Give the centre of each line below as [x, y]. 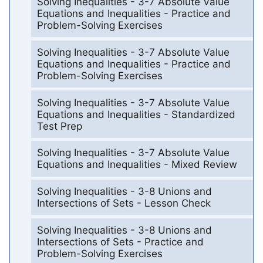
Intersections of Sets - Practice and [120, 242]
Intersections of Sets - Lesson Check [124, 203]
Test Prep [59, 126]
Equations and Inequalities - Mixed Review [137, 165]
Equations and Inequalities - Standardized [136, 114]
